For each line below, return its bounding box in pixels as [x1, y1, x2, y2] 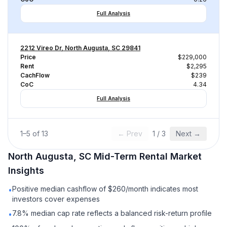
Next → [176, 129, 201, 138]
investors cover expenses [12, 195, 100, 203]
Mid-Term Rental [94, 151, 168, 162]
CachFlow [20, 71, 50, 79]
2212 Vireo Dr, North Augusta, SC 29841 [20, 44, 140, 52]
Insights [8, 165, 44, 176]
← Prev [118, 129, 142, 138]
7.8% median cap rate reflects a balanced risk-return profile [12, 209, 212, 217]
